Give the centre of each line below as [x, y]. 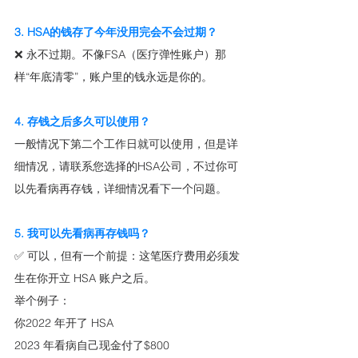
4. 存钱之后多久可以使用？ [82, 122]
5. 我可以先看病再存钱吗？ [82, 234]
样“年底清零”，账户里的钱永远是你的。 [113, 77]
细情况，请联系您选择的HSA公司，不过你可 [126, 167]
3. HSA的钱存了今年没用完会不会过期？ [116, 32]
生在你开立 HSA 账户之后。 [85, 278]
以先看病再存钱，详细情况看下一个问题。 [121, 189]
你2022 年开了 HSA [64, 323]
